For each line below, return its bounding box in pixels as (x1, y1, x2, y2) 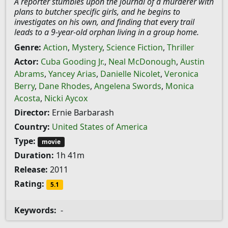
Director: (14, 107, 50, 118)
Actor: (14, 56, 39, 67)
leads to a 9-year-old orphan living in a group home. (14, 26, 199, 38)
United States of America (52, 121, 148, 132)
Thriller (167, 42, 194, 53)
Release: (14, 164, 48, 176)
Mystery (72, 42, 102, 53)
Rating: (14, 178, 44, 190)
